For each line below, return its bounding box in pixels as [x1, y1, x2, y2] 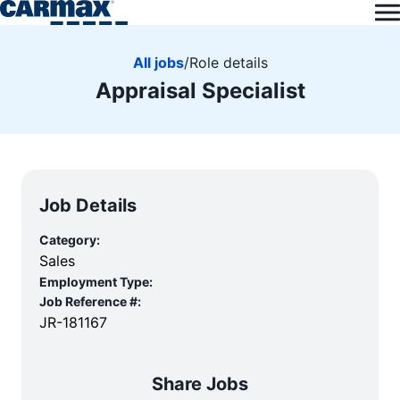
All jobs [132, 53, 184, 71]
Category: [39, 232, 100, 247]
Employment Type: [39, 274, 153, 289]
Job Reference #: [39, 294, 141, 309]
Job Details [39, 195, 137, 216]
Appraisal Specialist [95, 77, 305, 104]
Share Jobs [152, 373, 248, 395]
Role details [188, 53, 268, 71]
